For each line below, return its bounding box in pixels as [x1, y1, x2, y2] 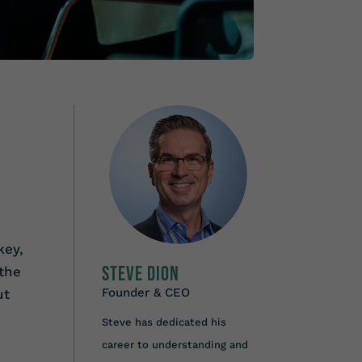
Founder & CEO [101, 284, 190, 300]
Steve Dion [101, 261, 179, 287]
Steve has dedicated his [101, 315, 226, 328]
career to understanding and [101, 338, 248, 351]
